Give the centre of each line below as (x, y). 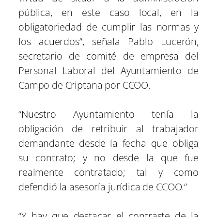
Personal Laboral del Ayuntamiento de (108, 71)
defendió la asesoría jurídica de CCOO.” (103, 187)
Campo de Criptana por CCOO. (85, 85)
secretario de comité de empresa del (108, 56)
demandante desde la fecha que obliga (108, 143)
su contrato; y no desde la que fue (108, 158)
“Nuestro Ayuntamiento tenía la (108, 114)
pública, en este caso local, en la (108, 13)
